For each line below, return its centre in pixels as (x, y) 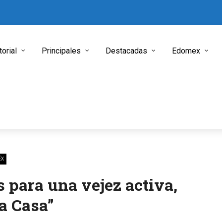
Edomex (186, 51)
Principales (61, 51)
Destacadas (126, 51)
